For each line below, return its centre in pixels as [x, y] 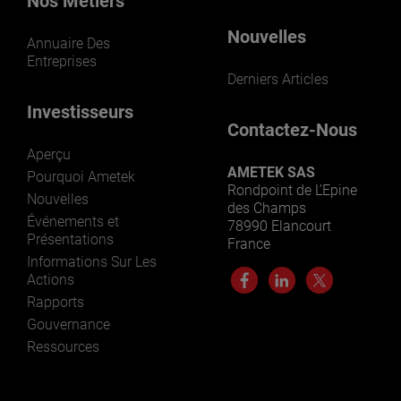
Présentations [70, 240]
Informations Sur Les [92, 262]
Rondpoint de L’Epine [292, 191]
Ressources [63, 347]
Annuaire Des [68, 44]
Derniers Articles [278, 80]
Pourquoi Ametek [81, 177]
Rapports [55, 303]
